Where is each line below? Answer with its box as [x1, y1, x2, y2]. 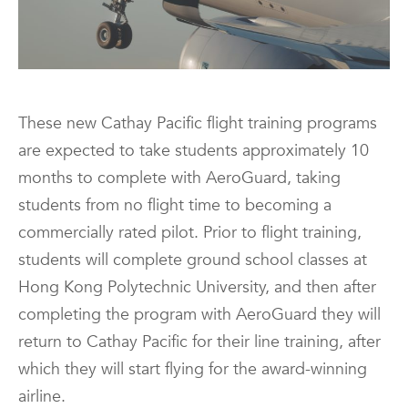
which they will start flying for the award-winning [18, 357, 367, 381]
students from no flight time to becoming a [18, 193, 331, 217]
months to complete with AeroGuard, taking [18, 166, 341, 189]
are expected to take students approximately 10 [18, 138, 369, 162]
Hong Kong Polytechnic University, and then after [18, 275, 376, 299]
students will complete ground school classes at [18, 248, 367, 271]
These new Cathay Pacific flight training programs [18, 111, 377, 135]
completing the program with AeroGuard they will [18, 302, 381, 326]
